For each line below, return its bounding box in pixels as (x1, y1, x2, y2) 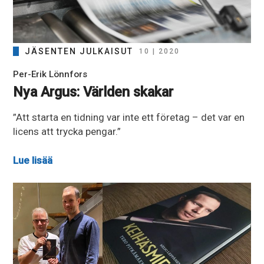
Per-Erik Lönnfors (13, 68, 88, 80)
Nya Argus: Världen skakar (13, 83, 174, 100)
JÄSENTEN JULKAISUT (25, 46, 134, 56)
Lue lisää (13, 154, 53, 167)
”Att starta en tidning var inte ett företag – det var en (13, 111, 245, 123)
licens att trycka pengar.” (13, 125, 121, 137)
